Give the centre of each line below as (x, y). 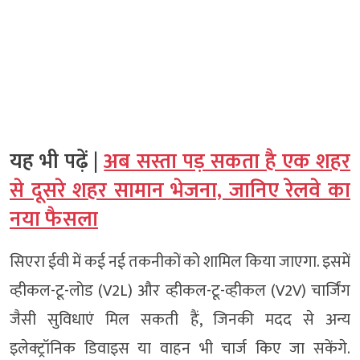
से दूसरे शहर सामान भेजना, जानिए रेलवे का (180, 191)
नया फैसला (54, 220)
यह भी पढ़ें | (57, 162)
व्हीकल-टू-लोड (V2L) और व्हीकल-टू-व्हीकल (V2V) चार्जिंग (180, 291)
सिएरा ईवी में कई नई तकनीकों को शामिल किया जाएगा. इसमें (180, 262)
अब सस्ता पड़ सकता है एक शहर (227, 162)
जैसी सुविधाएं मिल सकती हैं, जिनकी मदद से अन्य (180, 320)
